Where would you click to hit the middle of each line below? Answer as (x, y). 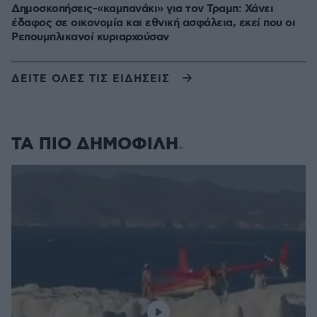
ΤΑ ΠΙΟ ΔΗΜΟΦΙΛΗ (95, 144)
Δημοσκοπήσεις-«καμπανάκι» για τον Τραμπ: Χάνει (142, 9)
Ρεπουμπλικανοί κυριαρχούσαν (90, 37)
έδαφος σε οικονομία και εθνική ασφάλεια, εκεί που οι (153, 23)
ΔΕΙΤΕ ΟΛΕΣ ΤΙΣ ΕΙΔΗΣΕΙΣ (91, 79)
